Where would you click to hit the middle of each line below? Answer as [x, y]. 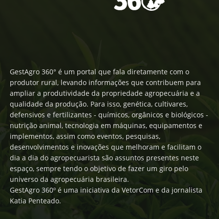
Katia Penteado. [35, 200]
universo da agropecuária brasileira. [69, 179]
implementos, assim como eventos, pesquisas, [85, 136]
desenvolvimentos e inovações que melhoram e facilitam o [106, 147]
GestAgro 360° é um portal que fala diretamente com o [99, 71]
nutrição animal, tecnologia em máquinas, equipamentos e [106, 125]
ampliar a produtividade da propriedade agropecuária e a [105, 93]
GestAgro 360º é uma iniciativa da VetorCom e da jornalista [106, 190]
